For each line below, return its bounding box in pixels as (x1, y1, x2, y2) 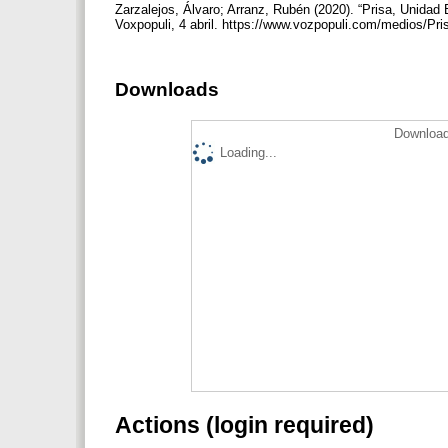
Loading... (220, 145, 277, 161)
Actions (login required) (115, 411, 374, 438)
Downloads (115, 79, 219, 101)
